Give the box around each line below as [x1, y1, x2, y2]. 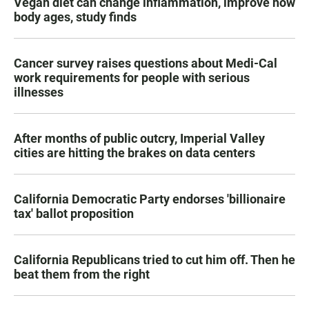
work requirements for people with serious [14, 70, 250, 85]
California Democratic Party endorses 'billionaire [14, 191, 286, 206]
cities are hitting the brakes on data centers [14, 145, 255, 160]
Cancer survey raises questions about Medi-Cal [14, 55, 277, 70]
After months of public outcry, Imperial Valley [14, 130, 265, 146]
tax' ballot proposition [14, 206, 134, 221]
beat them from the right [14, 266, 150, 281]
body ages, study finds [14, 9, 137, 24]
